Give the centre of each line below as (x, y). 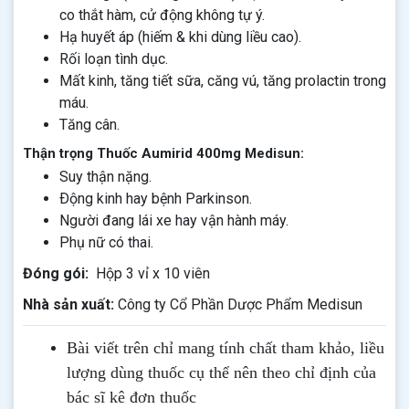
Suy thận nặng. (105, 177)
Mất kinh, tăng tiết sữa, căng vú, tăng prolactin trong (223, 81)
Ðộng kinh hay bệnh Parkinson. (156, 199)
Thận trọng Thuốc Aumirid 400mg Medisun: (163, 153)
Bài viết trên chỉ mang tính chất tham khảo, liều (225, 348)
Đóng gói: (56, 273)
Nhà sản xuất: (70, 304)
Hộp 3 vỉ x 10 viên (149, 273)
